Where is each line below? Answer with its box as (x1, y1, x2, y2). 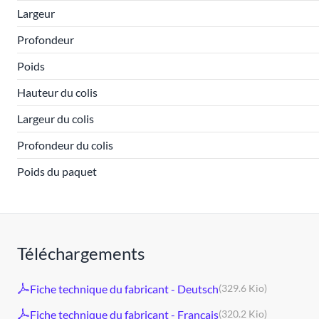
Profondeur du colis (17, 138, 113, 152)
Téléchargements (17, 243, 145, 263)
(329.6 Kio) (219, 282, 267, 294)
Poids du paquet (17, 164, 97, 178)
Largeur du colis (17, 112, 94, 125)
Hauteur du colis (17, 85, 98, 99)
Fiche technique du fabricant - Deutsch (30, 281, 219, 296)
